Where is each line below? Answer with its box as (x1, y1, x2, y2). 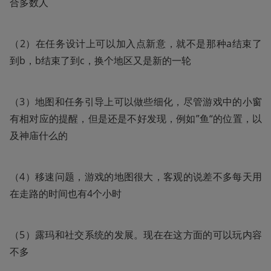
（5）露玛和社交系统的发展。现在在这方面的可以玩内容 (10, 227, 262, 241)
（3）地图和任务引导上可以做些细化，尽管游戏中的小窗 (10, 94, 262, 108)
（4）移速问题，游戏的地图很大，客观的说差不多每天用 (10, 169, 262, 183)
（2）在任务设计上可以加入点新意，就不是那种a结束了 (10, 36, 262, 50)
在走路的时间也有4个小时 (10, 186, 122, 200)
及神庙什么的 (10, 128, 68, 142)
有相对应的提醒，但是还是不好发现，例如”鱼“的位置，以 (10, 111, 262, 125)
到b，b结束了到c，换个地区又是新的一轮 (10, 53, 191, 67)
